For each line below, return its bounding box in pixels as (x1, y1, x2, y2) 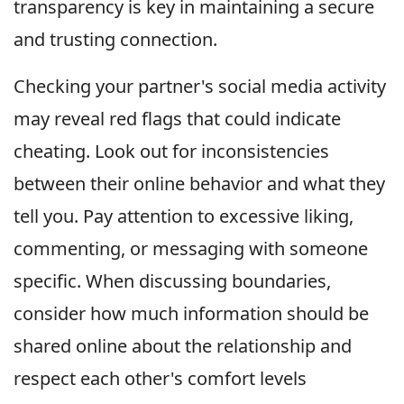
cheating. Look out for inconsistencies (14, 139, 329, 164)
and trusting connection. (14, 27, 217, 52)
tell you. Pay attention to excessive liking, (14, 204, 353, 229)
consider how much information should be (14, 301, 369, 326)
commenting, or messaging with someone (14, 236, 368, 262)
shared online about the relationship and (14, 334, 352, 359)
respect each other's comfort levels (14, 366, 307, 391)
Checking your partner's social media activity (14, 74, 386, 99)
